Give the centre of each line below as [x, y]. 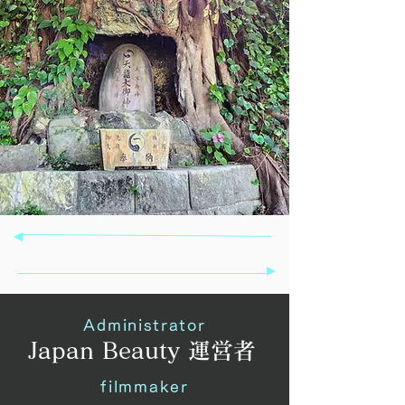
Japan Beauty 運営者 [142, 350]
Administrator [145, 325]
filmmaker [145, 386]
